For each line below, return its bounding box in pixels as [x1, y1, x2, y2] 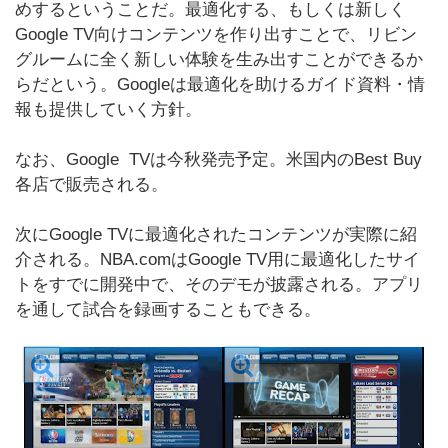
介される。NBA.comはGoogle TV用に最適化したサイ [15, 250, 420, 269]
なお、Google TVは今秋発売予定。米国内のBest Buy [15, 150, 422, 169]
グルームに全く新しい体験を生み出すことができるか [15, 50, 423, 69]
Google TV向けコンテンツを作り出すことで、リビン [15, 25, 417, 44]
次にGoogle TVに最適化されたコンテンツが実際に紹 [15, 225, 417, 244]
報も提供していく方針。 [15, 100, 202, 119]
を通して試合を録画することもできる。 [15, 300, 321, 319]
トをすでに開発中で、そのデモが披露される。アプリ [15, 275, 423, 294]
